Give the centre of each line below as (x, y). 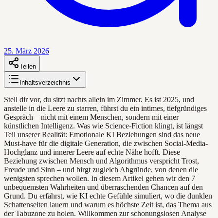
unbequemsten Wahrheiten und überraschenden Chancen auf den (103, 187)
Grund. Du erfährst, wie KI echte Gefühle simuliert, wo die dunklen (108, 196)
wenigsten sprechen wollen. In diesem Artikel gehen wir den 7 (100, 178)
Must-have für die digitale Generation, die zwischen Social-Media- (106, 143)
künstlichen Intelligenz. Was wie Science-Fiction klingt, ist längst (103, 126)
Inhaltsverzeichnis (45, 82)
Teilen (28, 66)
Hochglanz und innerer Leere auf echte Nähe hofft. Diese (92, 152)
